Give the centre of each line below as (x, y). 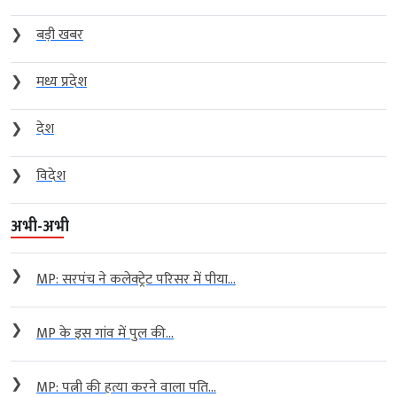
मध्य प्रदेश (62, 82)
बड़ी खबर (60, 35)
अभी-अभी (40, 226)
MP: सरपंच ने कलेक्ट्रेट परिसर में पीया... (136, 279)
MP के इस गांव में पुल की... (105, 333)
